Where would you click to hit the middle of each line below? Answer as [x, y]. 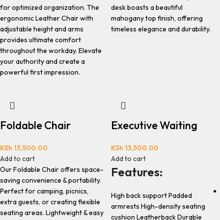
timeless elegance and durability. [161, 29]
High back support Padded [151, 195]
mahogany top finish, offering [157, 18]
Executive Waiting [154, 125]
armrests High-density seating [158, 206]
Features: [137, 172]
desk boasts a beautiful [147, 7]
